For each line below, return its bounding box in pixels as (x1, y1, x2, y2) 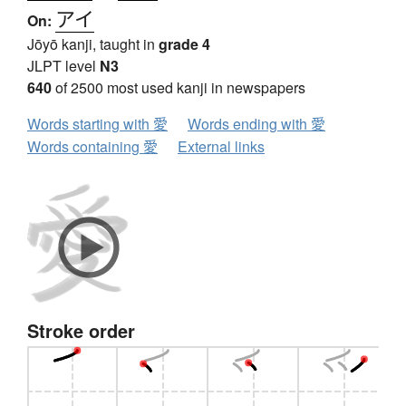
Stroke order (27, 317, 135, 344)
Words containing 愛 (27, 136, 158, 158)
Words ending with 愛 (188, 113, 325, 135)
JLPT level (27, 55, 100, 77)
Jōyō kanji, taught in (27, 34, 159, 55)
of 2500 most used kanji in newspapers (52, 77, 305, 99)
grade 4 (159, 34, 210, 55)
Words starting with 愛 (27, 113, 168, 135)
